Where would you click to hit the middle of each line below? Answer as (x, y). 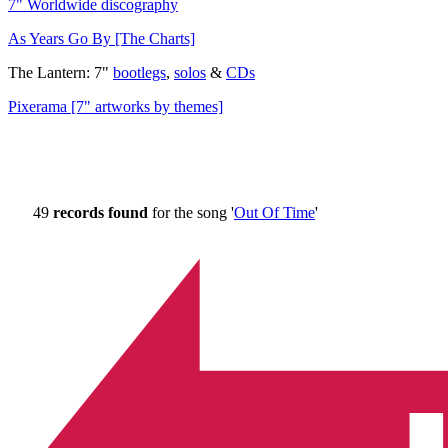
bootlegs (139, 72)
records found (100, 212)
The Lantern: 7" (60, 72)
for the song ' (191, 212)
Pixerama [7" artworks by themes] (115, 106)
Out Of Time (274, 212)
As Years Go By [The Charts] (101, 38)
